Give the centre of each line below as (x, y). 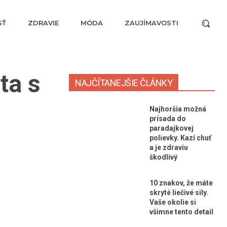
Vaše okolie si (173, 202)
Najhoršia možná (178, 109)
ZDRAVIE (43, 23)
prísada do (168, 119)
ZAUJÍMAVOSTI (151, 23)
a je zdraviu (169, 147)
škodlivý (163, 157)
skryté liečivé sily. (179, 193)
